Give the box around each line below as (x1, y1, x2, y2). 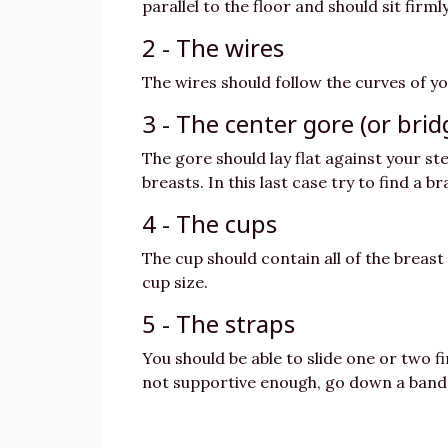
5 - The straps (142, 307, 295, 340)
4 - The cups (142, 207, 277, 240)
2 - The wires (142, 31, 284, 64)
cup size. (142, 272, 208, 292)
